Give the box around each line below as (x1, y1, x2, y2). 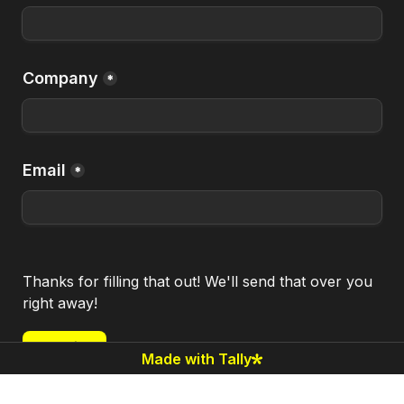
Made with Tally (142, 349, 252, 368)
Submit (34, 338, 82, 356)
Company (23, 68, 98, 87)
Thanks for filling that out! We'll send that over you (23, 271, 372, 290)
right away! (23, 293, 97, 312)
